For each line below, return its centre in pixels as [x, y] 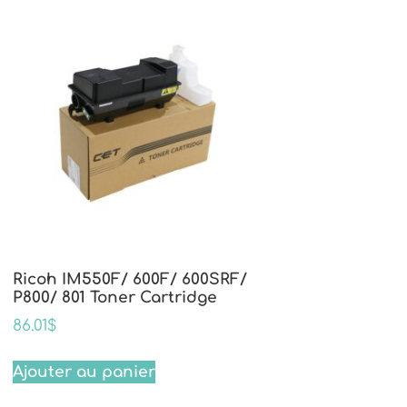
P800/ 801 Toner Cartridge [115, 297]
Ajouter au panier [84, 372]
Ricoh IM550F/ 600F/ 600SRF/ [130, 279]
